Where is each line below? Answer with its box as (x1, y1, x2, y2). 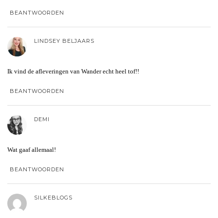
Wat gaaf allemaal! (7, 145, 56, 153)
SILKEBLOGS (34, 194, 73, 201)
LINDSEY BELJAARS (34, 37, 94, 44)
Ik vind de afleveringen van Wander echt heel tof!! (7, 67, 139, 75)
